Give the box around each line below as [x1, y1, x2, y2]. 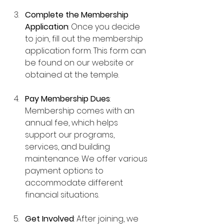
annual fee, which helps [25, 117, 120, 128]
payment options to [25, 165, 105, 176]
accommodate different [25, 177, 125, 188]
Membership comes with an [25, 105, 136, 116]
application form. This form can [25, 45, 148, 56]
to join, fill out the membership [25, 33, 145, 44]
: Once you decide [68, 21, 142, 32]
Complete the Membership [25, 9, 130, 20]
